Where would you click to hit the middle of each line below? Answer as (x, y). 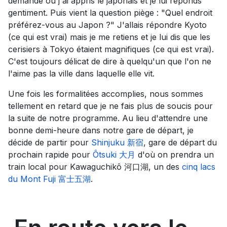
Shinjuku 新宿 (117, 142)
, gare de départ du (180, 142)
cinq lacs (199, 166)
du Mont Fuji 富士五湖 (49, 179)
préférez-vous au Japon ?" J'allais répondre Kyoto (107, 25)
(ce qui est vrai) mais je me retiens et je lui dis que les (109, 37)
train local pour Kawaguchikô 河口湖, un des (95, 166)
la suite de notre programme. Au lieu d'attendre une (108, 118)
